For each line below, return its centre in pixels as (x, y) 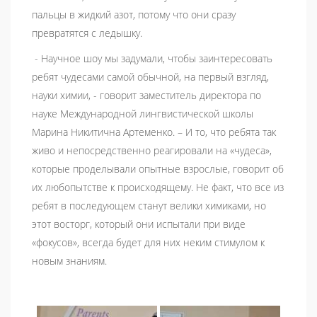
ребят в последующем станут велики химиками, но (149, 206)
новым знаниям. (72, 261)
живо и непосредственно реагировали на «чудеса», (152, 151)
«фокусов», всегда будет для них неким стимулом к (148, 243)
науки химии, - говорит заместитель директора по (146, 96)
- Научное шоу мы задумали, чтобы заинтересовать (152, 59)
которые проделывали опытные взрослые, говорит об (158, 169)
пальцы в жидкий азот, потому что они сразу (134, 15)
